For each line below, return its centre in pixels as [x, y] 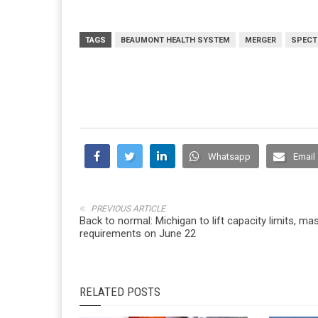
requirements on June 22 [138, 233]
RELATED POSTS [120, 291]
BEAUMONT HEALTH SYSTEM [175, 40]
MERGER [261, 40]
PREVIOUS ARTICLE [128, 208]
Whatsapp [229, 156]
